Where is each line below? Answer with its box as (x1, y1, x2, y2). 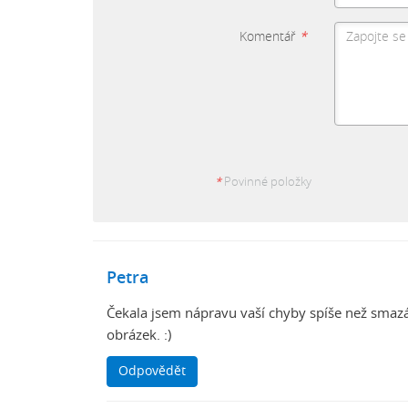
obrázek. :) (107, 328, 171, 342)
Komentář (240, 30, 295, 44)
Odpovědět (118, 364, 186, 378)
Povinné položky (221, 176, 311, 189)
